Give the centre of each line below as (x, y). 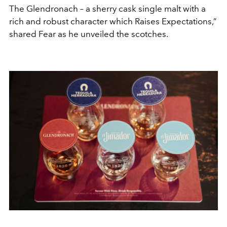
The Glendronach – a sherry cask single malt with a (107, 8)
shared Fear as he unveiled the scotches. (89, 34)
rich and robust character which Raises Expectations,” (113, 21)
